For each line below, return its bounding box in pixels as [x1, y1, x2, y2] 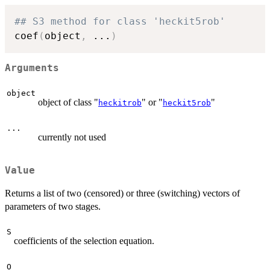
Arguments [5, 63, 59, 74]
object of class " [38, 96, 98, 107]
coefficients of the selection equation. [14, 236, 154, 246]
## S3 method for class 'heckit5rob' [14, 15, 225, 27]
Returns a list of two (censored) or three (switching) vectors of [5, 188, 240, 199]
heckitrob [98, 98, 142, 107]
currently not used [38, 131, 106, 142]
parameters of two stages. [5, 201, 101, 212]
